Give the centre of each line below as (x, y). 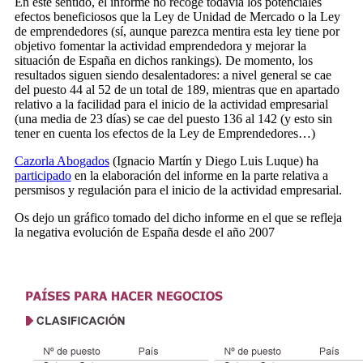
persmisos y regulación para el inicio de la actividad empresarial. (178, 190)
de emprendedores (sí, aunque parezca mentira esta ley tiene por (177, 31)
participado (43, 175)
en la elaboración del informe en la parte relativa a (199, 175)
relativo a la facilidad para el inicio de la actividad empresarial (171, 104)
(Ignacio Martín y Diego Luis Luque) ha (214, 160)
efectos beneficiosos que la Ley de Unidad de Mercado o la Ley (177, 16)
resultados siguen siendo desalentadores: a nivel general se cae (173, 75)
